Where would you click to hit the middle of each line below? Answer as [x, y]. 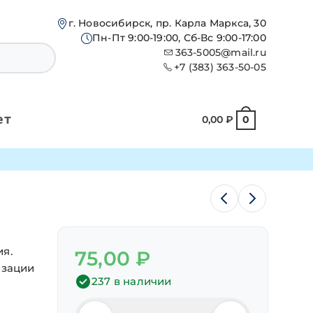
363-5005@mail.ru [220, 52]
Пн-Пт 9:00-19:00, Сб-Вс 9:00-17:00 [179, 38]
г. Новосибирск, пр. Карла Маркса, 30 [167, 23]
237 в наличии [132, 281]
